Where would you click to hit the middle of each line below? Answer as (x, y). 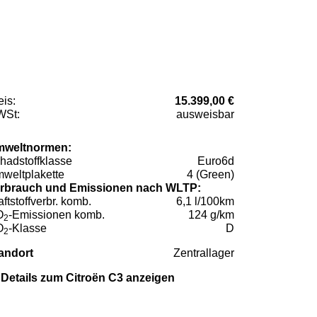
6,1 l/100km (205, 202)
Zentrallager (204, 253)
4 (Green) (211, 175)
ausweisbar (205, 115)
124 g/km (211, 215)
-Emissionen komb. (57, 215)
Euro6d (216, 161)
